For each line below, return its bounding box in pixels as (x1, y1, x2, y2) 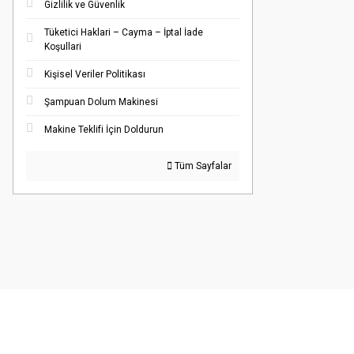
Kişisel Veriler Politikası (44, 69, 145, 80)
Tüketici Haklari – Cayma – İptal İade (44, 27, 203, 38)
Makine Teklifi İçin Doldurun (44, 124, 164, 135)
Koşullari (44, 41, 81, 52)
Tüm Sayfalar (172, 160, 232, 171)
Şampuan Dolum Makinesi (44, 96, 158, 107)
